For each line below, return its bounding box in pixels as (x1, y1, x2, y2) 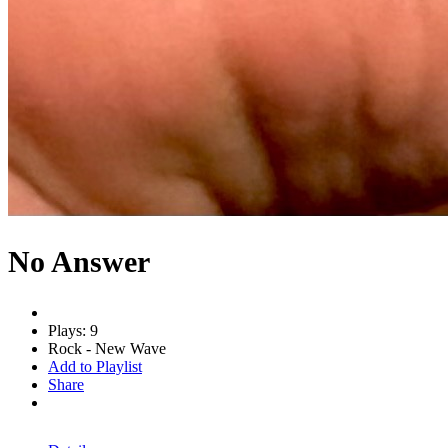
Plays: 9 (48, 321, 98, 339)
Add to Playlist (48, 357, 142, 375)
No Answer (8, 244, 150, 278)
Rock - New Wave (48, 339, 166, 357)
